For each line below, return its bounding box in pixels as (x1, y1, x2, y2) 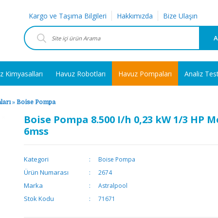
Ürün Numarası (24, 168, 69, 177)
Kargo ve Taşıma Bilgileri (29, 11, 107, 20)
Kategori (24, 155, 49, 163)
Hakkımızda (117, 11, 153, 20)
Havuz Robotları (55, 69, 106, 78)
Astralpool (98, 182, 127, 190)
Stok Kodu (24, 194, 54, 203)
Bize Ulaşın (163, 11, 198, 20)
